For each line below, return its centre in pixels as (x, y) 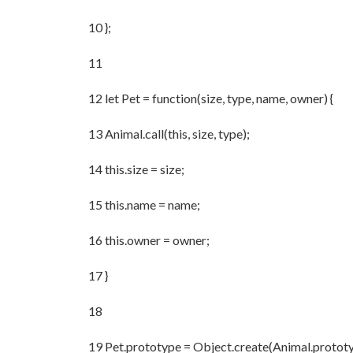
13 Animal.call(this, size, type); (169, 134)
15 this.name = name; (144, 204)
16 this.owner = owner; (149, 240)
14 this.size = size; (136, 169)
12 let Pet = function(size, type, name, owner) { (211, 98)
